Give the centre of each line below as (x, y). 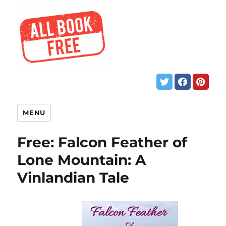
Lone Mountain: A (82, 160)
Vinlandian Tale (73, 178)
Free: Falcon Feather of (102, 142)
